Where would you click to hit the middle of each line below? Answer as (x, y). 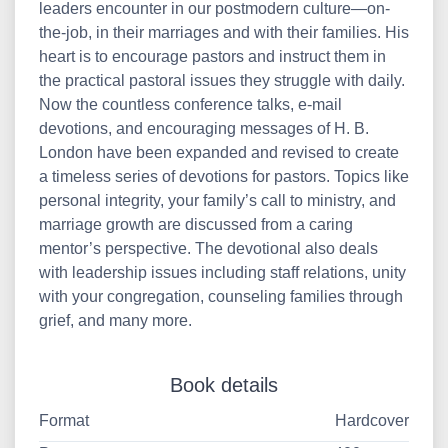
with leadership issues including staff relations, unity (222, 272)
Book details (224, 385)
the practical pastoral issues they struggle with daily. (222, 80)
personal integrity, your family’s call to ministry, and (217, 200)
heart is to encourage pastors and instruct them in (212, 56)
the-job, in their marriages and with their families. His (224, 32)
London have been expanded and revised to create (219, 152)
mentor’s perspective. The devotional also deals (208, 248)
